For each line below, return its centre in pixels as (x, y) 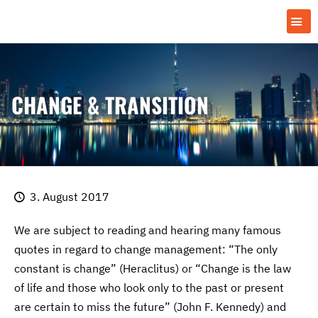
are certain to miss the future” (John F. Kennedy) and (150, 307)
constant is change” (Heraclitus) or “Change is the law (153, 269)
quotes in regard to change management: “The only (146, 250)
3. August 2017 (70, 197)
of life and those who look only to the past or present (149, 288)
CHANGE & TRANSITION (110, 105)
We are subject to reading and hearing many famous (148, 230)
